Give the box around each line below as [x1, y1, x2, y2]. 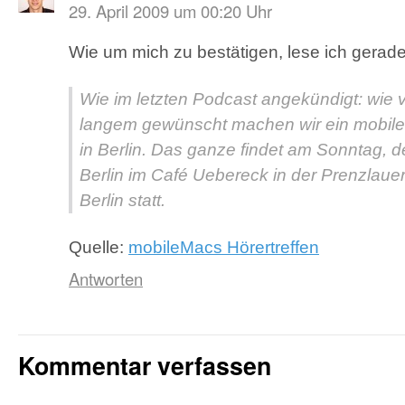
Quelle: [69, 238, 128, 257]
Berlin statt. [80, 191, 165, 210]
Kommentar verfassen [18, 348, 271, 382]
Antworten [69, 267, 143, 290]
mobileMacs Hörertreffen [128, 238, 319, 257]
